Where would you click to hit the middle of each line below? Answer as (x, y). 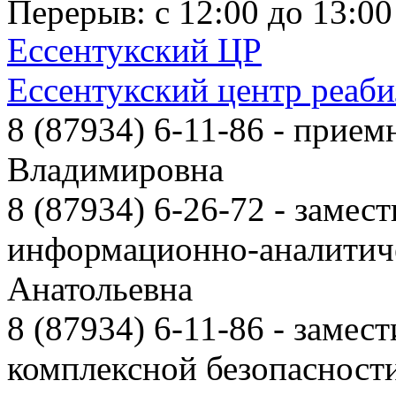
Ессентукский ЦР (134, 49)
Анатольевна (100, 288)
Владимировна (115, 169)
